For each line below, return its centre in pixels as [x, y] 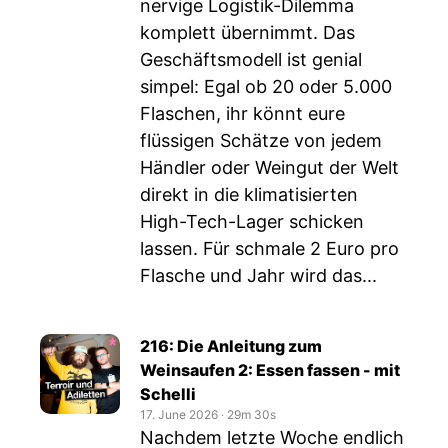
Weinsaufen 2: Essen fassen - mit [270, 370]
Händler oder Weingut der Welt [269, 167]
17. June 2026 [179, 414]
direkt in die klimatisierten [249, 194]
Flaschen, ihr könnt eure [242, 113]
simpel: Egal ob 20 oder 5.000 [266, 86]
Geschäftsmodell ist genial [251, 59]
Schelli [168, 394]
